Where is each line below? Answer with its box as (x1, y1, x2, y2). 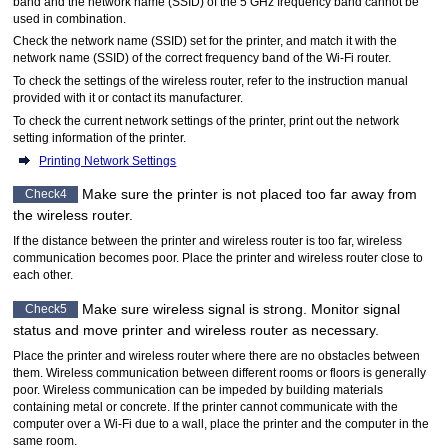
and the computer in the (298, 417, 430, 430)
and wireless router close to (271, 252, 424, 265)
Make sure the (82, 186, 178, 203)
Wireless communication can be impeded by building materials (43, 383, 384, 396)
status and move (13, 321, 123, 338)
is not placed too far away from (218, 186, 418, 203)
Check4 (24, 188, 67, 201)
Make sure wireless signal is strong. (82, 300, 308, 317)
